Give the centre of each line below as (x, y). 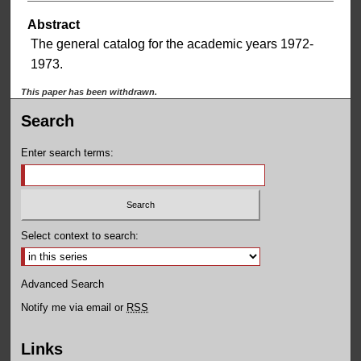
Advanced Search (63, 284)
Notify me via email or (74, 307)
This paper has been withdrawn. (89, 92)
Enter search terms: (68, 153)
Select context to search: (80, 235)
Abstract (53, 25)
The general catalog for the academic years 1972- (172, 44)
